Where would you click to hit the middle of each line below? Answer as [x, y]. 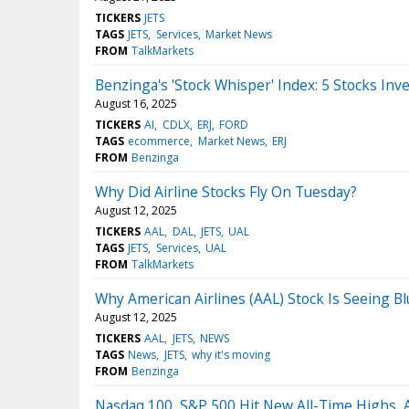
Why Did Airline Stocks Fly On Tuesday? [226, 192]
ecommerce [159, 142]
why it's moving [231, 355]
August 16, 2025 [136, 104]
